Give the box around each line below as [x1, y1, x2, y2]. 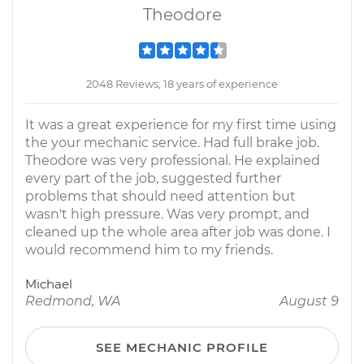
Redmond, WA [25, 293, 120, 309]
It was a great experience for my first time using [25, 117, 336, 132]
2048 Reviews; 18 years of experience [86, 77, 278, 90]
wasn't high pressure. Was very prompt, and [25, 206, 310, 222]
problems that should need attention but [25, 188, 296, 204]
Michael [25, 276, 72, 292]
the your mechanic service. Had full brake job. [25, 135, 319, 150]
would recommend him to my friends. [25, 242, 273, 258]
